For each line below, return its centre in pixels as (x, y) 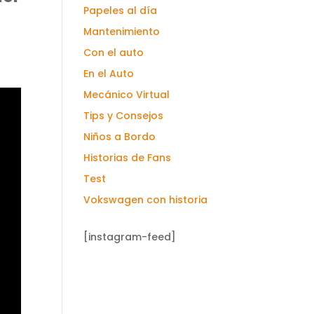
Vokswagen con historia (146, 200)
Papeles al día (121, 11)
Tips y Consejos (124, 116)
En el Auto (109, 74)
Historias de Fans (128, 158)
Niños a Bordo (120, 137)
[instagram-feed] (130, 237)
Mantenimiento (122, 32)
